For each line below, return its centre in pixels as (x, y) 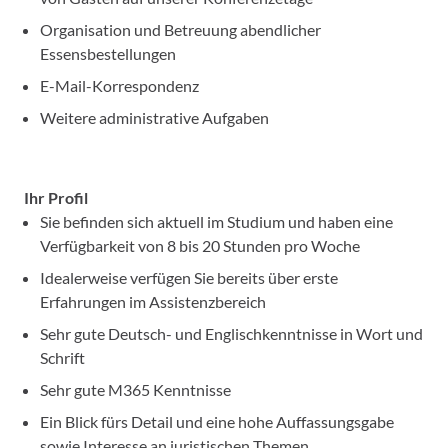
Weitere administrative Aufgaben (154, 117)
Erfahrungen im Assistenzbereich (153, 301)
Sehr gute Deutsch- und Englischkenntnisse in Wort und (231, 333)
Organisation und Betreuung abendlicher (180, 29)
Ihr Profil (56, 197)
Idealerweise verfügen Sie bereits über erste (189, 277)
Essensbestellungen (108, 53)
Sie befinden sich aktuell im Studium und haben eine (216, 221)
